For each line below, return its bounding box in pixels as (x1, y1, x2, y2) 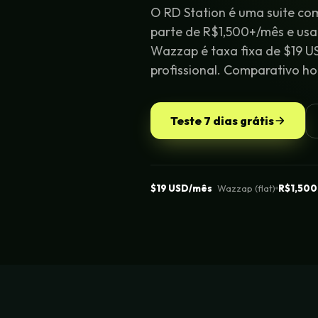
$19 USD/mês (150, 182, 212, 194)
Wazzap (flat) (215, 182, 275, 194)
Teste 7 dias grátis (170, 114, 274, 128)
